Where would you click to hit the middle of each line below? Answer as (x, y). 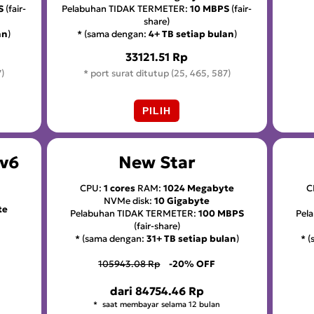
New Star (157, 163)
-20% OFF (192, 264)
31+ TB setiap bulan (191, 239)
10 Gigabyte (182, 201)
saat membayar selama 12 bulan (161, 305)
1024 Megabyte (198, 189)
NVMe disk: (129, 201)
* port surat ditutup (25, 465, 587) (157, 74)
